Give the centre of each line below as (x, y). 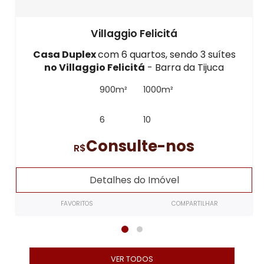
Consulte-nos (141, 146)
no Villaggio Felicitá (95, 68)
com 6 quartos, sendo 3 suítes (166, 55)
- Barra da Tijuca (185, 68)
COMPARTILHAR (195, 204)
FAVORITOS (77, 204)
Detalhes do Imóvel (134, 180)
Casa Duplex (65, 55)
